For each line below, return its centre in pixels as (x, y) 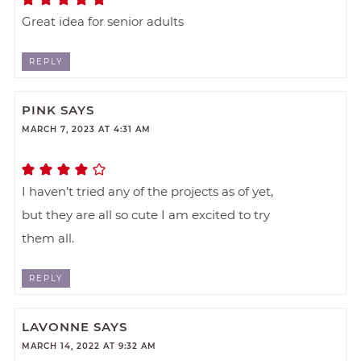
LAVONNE (56, 327)
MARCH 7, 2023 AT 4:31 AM (87, 130)
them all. (48, 239)
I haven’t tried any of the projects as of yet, (148, 192)
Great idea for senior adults (103, 21)
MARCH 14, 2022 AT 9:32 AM (89, 346)
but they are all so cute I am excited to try (146, 215)
